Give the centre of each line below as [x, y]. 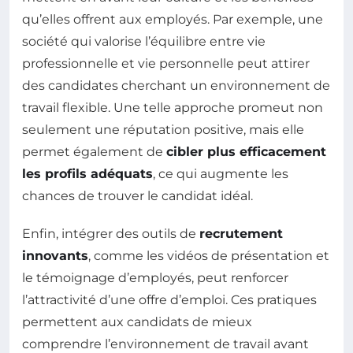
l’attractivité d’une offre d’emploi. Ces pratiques [169, 299]
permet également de [94, 151]
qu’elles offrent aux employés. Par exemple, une [173, 19]
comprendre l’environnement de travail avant [165, 344]
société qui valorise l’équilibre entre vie [144, 41]
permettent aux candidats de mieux [137, 321]
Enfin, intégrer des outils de [111, 233]
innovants [55, 255]
